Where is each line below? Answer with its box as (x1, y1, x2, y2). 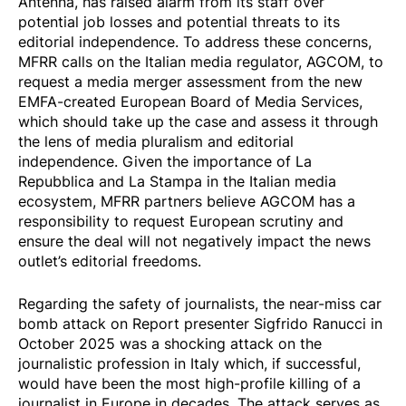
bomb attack (18, 313, 106, 333)
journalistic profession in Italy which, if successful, (18, 353, 361, 373)
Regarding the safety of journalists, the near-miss (18, 293, 360, 314)
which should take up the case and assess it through (18, 111, 378, 131)
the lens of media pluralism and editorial (18, 130, 294, 151)
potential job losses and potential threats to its (18, 11, 340, 32)
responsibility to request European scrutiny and (18, 210, 343, 231)
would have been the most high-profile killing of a (18, 372, 361, 393)
